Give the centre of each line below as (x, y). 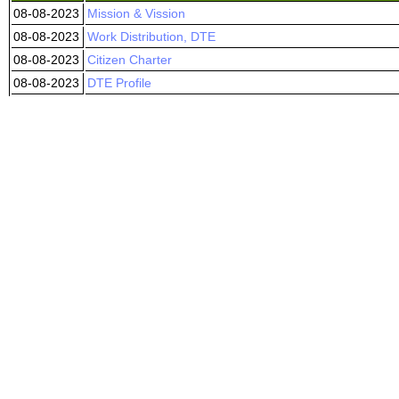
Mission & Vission (136, 13)
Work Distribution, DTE (151, 37)
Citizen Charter (130, 60)
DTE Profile (119, 83)
